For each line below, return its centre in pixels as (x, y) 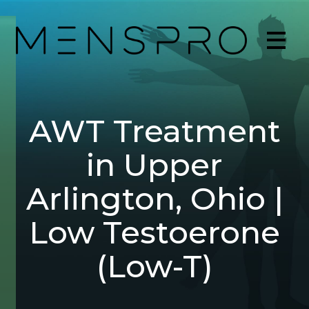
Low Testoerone (154, 232)
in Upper (154, 165)
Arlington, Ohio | (154, 198)
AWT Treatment (154, 131)
